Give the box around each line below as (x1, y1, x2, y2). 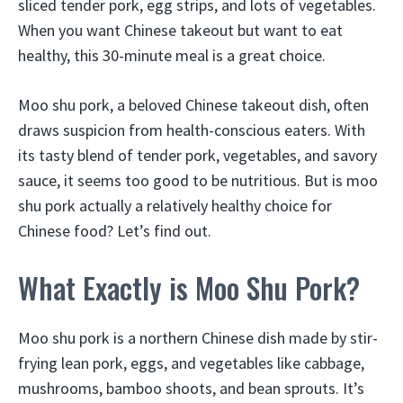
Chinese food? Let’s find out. (18, 220, 211, 241)
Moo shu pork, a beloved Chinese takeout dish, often (18, 94, 369, 115)
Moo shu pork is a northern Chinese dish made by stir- (18, 327, 378, 348)
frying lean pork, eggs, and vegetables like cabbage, (18, 353, 364, 373)
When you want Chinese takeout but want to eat (18, 20, 343, 40)
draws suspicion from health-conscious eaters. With (18, 120, 365, 140)
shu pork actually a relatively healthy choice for (18, 195, 332, 216)
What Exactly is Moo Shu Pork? (18, 266, 360, 309)
